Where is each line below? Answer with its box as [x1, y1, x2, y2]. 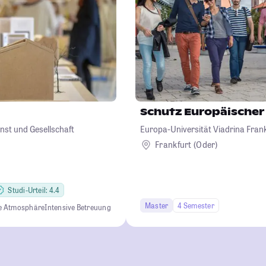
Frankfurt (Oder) [155, 139, 218, 151]
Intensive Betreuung [45, 202, 111, 212]
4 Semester [178, 200, 214, 210]
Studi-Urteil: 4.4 [8, 185, 60, 195]
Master [145, 200, 169, 210]
